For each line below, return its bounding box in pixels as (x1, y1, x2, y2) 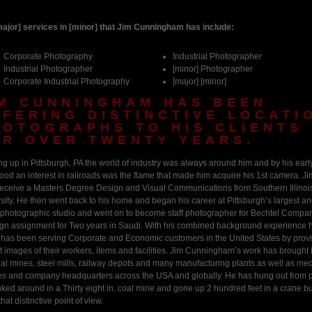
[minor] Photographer (173, 63, 253, 74)
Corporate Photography (3, 51, 93, 61)
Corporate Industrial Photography (3, 76, 130, 86)
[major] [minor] (173, 76, 227, 86)
